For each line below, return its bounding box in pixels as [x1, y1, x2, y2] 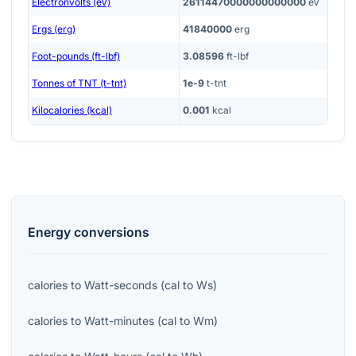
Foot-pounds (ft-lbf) [32, 50, 120, 63]
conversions [71, 224, 149, 240]
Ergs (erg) [32, 23, 75, 36]
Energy [28, 224, 71, 240]
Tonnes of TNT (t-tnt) [32, 77, 126, 90]
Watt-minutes [84, 313, 154, 327]
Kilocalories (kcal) [32, 104, 112, 117]
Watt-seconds [84, 277, 157, 292]
